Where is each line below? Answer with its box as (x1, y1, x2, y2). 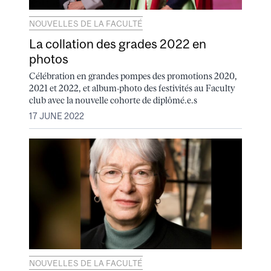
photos (29, 51, 68, 66)
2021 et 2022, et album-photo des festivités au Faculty (29, 83, 235, 93)
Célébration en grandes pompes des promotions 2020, (29, 71, 237, 81)
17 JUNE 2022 (29, 111, 84, 122)
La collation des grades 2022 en (29, 36, 206, 51)
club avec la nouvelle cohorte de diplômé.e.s (29, 95, 197, 105)
